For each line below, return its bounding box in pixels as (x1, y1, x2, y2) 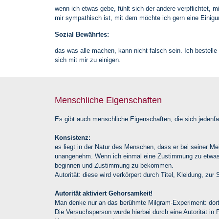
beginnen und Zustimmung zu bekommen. (55, 161, 174, 169)
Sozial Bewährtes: (55, 30, 111, 38)
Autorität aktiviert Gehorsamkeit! (55, 189, 153, 197)
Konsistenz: (55, 133, 90, 141)
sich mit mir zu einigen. (55, 56, 121, 64)
